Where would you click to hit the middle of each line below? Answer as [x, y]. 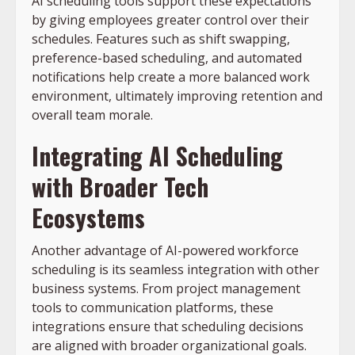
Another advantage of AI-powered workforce [165, 250]
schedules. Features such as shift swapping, [161, 38]
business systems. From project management [166, 288]
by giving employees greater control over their [170, 19]
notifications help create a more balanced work [171, 76]
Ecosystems [88, 217]
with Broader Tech [120, 186]
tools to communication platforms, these [153, 307]
